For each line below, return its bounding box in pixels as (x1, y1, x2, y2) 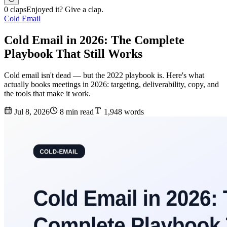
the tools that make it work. (4, 89, 91, 98)
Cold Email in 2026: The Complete (4, 33, 184, 47)
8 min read (58, 107, 94, 117)
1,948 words (102, 107, 144, 117)
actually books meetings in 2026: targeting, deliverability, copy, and (4, 80, 219, 89)
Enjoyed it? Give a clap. (26, 5, 103, 14)
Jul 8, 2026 (12, 107, 50, 117)
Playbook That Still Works (4, 47, 142, 61)
